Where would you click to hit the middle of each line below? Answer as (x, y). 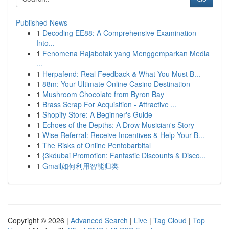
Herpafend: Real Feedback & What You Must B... (121, 74)
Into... (45, 43)
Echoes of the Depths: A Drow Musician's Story (118, 125)
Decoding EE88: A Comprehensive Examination (119, 33)
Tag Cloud (170, 220)
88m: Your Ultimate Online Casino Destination (116, 84)
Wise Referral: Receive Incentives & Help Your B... (123, 135)
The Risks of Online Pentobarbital (97, 145)
